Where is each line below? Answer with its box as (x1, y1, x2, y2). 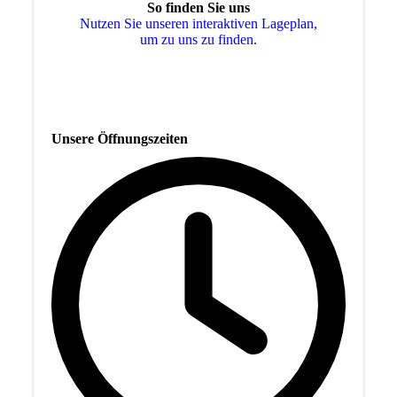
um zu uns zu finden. (140, 31, 257, 47)
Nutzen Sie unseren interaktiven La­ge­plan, (80, 15, 317, 31)
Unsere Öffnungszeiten (51, 130, 188, 146)
